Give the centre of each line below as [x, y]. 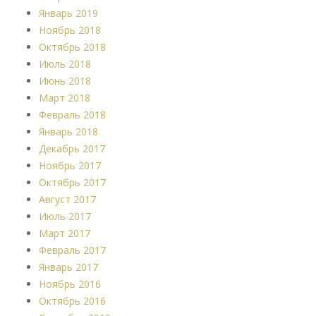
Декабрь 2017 [72, 148]
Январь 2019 [68, 13]
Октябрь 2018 [72, 47]
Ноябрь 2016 [70, 284]
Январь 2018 [68, 131]
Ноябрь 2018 [70, 30]
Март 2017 [65, 233]
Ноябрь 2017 [70, 165]
